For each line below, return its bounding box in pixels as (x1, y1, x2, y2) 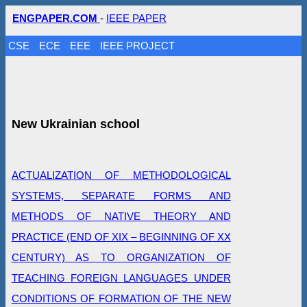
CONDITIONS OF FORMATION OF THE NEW (11, 292, 231, 304)
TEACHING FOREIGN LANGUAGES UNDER (11, 271, 231, 284)
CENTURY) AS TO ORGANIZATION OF (11, 251, 231, 263)
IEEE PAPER (106, 12, 167, 24)
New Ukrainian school (11, 116, 140, 131)
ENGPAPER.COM (12, 12, 100, 24)
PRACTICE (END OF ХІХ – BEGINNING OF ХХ (11, 230, 231, 243)
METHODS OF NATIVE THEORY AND (11, 210, 231, 222)
